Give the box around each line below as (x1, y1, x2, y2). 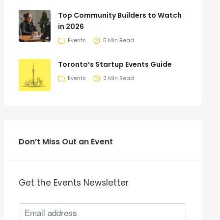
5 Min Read (103, 36, 134, 45)
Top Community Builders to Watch (57, 10, 182, 20)
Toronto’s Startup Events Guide (57, 59, 172, 69)
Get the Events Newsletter (18, 176, 129, 189)
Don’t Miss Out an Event (18, 136, 113, 147)
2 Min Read (103, 74, 134, 82)
